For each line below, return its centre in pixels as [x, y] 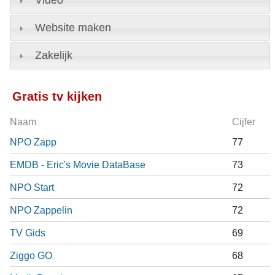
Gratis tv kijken [57, 97]
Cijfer [243, 122]
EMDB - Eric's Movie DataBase [77, 165]
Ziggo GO [31, 256]
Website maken [73, 28]
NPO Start [32, 188]
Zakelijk [53, 56]
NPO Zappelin [41, 210]
